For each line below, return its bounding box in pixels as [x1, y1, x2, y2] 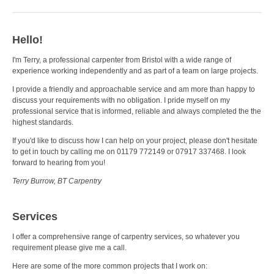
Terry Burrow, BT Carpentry [12, 176, 102, 185]
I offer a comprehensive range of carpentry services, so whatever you [12, 232, 240, 241]
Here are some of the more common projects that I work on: [12, 261, 207, 270]
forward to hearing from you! [12, 158, 105, 167]
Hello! [12, 33, 43, 46]
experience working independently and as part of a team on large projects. [12, 66, 258, 75]
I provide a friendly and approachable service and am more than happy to [12, 84, 255, 94]
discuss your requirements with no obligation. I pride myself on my [12, 95, 230, 105]
